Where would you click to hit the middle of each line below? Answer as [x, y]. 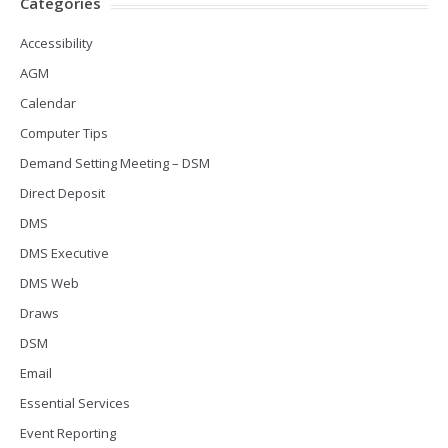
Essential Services [75, 403]
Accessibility [56, 43]
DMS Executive [64, 253]
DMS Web [49, 283]
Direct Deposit [62, 193]
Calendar [48, 103]
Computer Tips [64, 133]
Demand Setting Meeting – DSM [115, 163]
